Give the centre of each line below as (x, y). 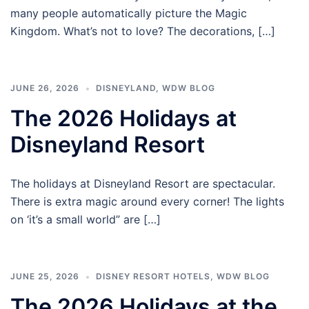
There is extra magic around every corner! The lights (147, 202)
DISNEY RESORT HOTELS (153, 277)
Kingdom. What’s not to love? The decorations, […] (143, 31)
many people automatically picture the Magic (129, 13)
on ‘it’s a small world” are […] (86, 220)
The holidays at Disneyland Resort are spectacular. (143, 184)
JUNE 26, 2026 (45, 88)
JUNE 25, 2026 (45, 277)
